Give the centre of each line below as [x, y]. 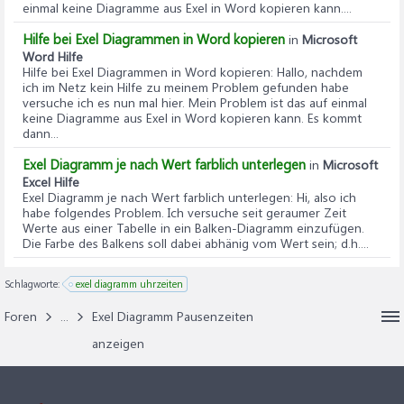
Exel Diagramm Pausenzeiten [173, 316]
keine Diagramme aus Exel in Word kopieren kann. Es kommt [192, 117]
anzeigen [118, 343]
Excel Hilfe [51, 181]
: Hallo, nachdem [317, 71]
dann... [41, 133]
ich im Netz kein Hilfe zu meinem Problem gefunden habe [186, 87]
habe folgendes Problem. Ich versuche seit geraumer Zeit [184, 212]
